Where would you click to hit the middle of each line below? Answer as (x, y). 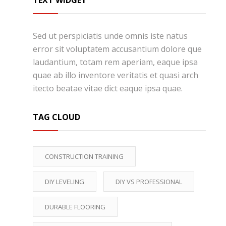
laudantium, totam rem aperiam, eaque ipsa (115, 62)
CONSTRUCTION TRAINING (84, 157)
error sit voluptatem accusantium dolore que (117, 49)
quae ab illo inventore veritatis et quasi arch (116, 75)
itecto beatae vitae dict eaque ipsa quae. (108, 89)
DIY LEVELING (65, 182)
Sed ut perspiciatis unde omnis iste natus (110, 36)
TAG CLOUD (56, 117)
